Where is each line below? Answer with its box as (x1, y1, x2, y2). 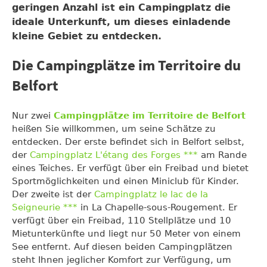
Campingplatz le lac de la (94, 188, 208, 200)
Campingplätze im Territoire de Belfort (54, 110, 246, 121)
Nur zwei (12, 110, 54, 121)
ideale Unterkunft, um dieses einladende (12, 16, 231, 27)
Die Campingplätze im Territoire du (12, 55, 241, 76)
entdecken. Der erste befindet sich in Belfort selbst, (12, 136, 244, 147)
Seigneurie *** (12, 201, 80, 213)
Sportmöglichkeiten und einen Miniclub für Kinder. (12, 175, 239, 187)
